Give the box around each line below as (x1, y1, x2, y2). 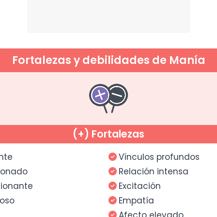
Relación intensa (119, 166, 188, 178)
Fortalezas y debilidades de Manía (12, 53, 205, 68)
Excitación (119, 180, 161, 192)
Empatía (119, 195, 154, 207)
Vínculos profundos (119, 151, 200, 163)
